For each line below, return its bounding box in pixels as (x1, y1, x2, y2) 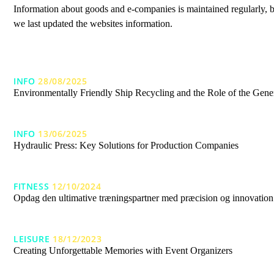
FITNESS (13, 180, 50, 192)
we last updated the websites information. (13, 18, 172, 29)
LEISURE (13, 232, 50, 245)
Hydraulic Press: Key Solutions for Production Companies (13, 140, 239, 151)
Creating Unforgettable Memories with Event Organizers (13, 245, 232, 256)
